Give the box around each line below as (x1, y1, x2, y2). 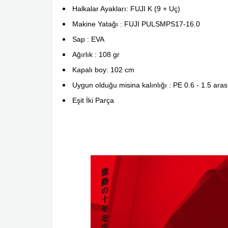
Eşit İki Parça (72, 96, 114, 104)
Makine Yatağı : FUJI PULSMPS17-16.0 (72, 20, 200, 28)
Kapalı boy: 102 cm (72, 66, 134, 74)
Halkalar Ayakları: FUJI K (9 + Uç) (72, 5, 180, 13)
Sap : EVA (72, 35, 104, 43)
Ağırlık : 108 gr (72, 50, 120, 59)
